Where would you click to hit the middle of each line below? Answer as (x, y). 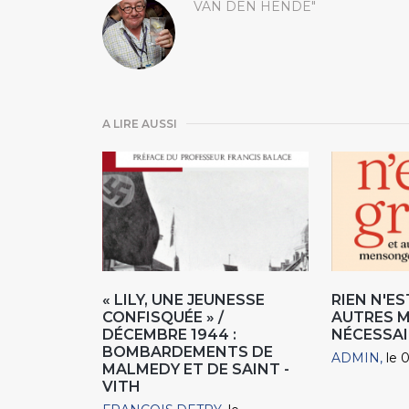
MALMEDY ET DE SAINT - (196, 370)
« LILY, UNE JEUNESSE (184, 300)
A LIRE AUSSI (140, 123)
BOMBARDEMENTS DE (188, 352)
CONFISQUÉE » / (163, 318)
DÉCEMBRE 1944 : (169, 335)
